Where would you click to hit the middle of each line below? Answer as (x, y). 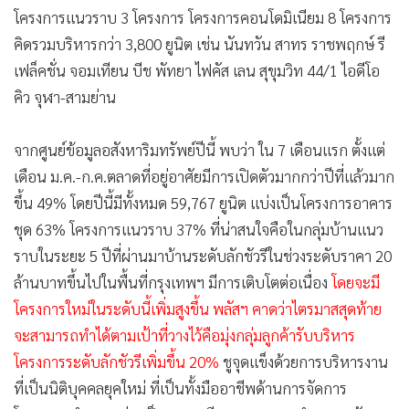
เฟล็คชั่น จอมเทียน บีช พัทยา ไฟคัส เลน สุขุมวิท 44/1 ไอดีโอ (197, 71)
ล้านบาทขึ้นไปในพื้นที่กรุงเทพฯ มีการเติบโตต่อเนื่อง (173, 283)
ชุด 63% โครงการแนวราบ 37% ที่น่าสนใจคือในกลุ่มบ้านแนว (199, 230)
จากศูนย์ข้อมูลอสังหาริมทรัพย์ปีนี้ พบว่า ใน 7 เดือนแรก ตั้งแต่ (199, 150)
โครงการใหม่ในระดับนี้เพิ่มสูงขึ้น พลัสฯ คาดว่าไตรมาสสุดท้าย (198, 309)
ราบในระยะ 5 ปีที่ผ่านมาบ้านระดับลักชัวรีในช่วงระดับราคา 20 (203, 256)
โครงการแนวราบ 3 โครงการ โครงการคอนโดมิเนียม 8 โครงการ (203, 18)
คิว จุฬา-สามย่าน (65, 97)
